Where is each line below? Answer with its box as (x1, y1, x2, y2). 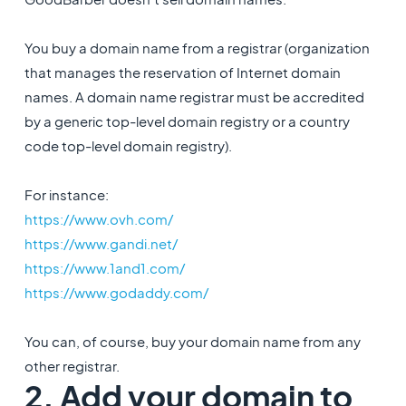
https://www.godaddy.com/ (24, 284, 208, 301)
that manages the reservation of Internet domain (24, 63, 341, 81)
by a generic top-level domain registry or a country (24, 112, 350, 130)
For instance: (24, 186, 114, 203)
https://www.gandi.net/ (24, 235, 178, 252)
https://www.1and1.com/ (24, 259, 185, 276)
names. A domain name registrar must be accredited (24, 88, 364, 105)
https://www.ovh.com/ (24, 210, 173, 227)
